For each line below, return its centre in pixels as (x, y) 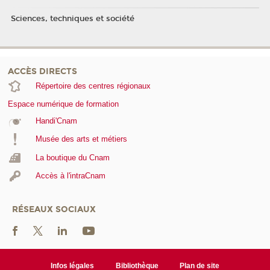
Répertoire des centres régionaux (93, 86)
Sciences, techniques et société (72, 18)
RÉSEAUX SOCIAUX (54, 209)
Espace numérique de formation (63, 104)
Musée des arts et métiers (81, 139)
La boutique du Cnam (72, 157)
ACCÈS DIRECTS (42, 71)
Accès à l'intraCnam (70, 176)
